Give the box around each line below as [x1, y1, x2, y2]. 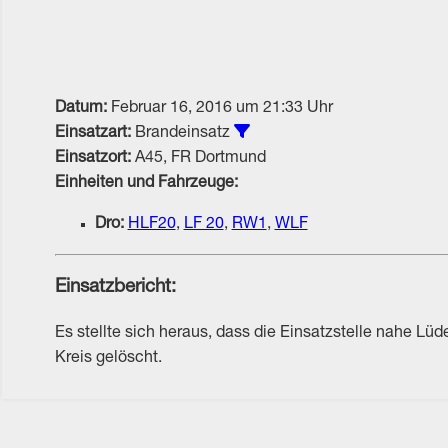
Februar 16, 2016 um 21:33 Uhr [106, 100, 333, 117]
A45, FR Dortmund [130, 150, 266, 167]
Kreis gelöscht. [54, 351, 162, 368]
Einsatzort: [54, 150, 131, 167]
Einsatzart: [54, 125, 131, 142]
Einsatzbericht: [54, 279, 176, 298]
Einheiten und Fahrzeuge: [54, 175, 238, 192]
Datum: [54, 100, 107, 117]
